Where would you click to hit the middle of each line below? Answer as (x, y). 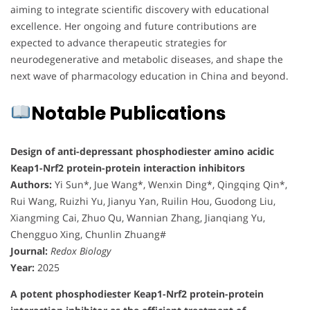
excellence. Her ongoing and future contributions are (134, 26)
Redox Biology (81, 250)
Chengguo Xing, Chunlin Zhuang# (88, 234)
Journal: (29, 250)
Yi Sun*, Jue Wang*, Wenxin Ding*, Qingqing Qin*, (170, 184)
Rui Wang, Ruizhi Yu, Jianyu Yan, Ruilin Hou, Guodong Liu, (143, 201)
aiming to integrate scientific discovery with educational (140, 9)
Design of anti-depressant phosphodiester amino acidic (142, 151)
